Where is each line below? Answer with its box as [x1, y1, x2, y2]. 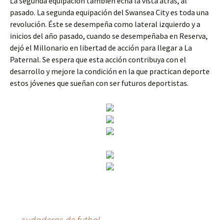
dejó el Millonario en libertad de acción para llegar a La [10, 43, 192, 53]
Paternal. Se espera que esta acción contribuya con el [10, 55, 186, 64]
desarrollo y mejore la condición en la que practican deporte [10, 66, 210, 76]
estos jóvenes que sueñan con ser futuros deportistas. [10, 78, 189, 88]
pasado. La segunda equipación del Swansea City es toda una [10, 7, 209, 17]
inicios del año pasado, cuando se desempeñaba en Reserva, [10, 31, 208, 41]
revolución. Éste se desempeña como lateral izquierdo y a [10, 19, 200, 29]
